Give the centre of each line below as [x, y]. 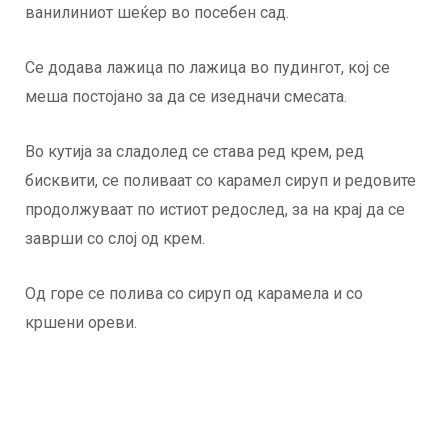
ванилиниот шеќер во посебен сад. [157, 13]
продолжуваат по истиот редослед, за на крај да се [215, 210]
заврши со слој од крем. [115, 239]
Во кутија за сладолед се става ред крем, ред [194, 152]
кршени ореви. [81, 323]
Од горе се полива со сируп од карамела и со [194, 294]
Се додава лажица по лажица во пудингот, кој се [207, 68]
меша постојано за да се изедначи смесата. [186, 97]
